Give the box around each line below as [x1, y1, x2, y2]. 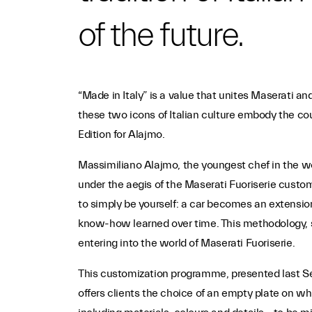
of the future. [77, 17, 243, 55]
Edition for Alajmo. [77, 128, 165, 141]
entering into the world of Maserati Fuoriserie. [77, 237, 295, 250]
